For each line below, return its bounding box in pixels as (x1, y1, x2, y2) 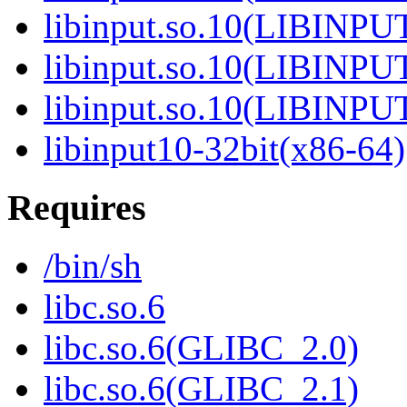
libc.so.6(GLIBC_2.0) (44, 328, 359, 368)
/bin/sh (44, 246, 142, 286)
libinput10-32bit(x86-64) (44, 129, 405, 169)
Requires (7, 186, 146, 228)
